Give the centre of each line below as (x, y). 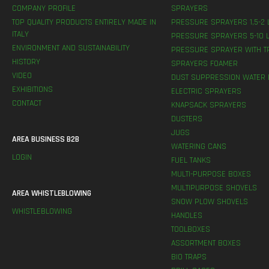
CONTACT (27, 103)
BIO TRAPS (189, 257)
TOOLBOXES (190, 229)
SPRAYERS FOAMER (204, 63)
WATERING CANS (198, 146)
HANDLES (186, 215)
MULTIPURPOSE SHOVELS (214, 188)
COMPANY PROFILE (44, 8)
